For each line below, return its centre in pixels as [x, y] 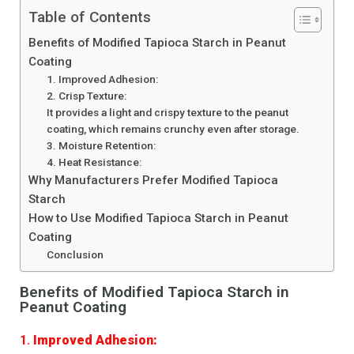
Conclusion [75, 255]
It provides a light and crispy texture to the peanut [167, 113]
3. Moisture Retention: [101, 146]
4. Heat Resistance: [94, 162]
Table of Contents [90, 17]
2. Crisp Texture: [86, 96]
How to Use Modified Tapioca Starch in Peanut [158, 218]
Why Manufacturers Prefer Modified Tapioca [153, 181]
